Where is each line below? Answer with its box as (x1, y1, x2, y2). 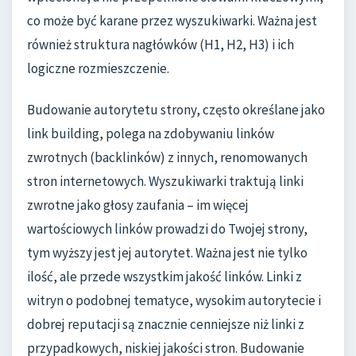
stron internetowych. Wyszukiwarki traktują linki (27, 172, 304, 190)
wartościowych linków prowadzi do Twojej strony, (27, 219, 308, 238)
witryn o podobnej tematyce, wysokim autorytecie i (27, 291, 321, 309)
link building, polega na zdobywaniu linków (27, 124, 274, 142)
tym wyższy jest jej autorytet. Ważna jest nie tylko (27, 243, 308, 261)
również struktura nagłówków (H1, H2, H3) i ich (27, 36, 294, 54)
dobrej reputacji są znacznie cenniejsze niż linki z (27, 315, 304, 333)
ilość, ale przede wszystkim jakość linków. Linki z (27, 267, 302, 285)
